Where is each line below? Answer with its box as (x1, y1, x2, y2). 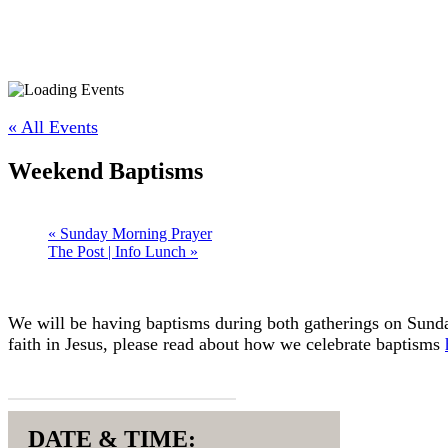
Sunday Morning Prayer (56, 224, 212, 242)
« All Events (8, 117, 98, 137)
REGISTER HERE (48, 374, 196, 390)
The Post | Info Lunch (48, 242, 190, 260)
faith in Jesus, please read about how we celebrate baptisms (8, 333, 445, 354)
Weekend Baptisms (8, 157, 203, 184)
